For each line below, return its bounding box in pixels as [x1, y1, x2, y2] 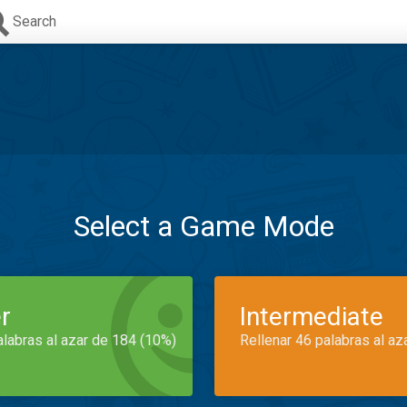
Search [13, 13, 56, 30]
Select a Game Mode [73, 209, 334, 243]
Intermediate [240, 302, 383, 332]
